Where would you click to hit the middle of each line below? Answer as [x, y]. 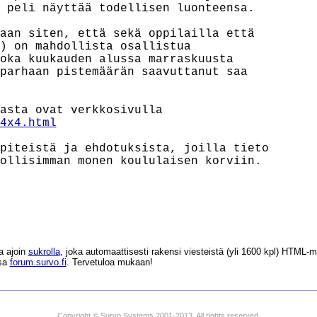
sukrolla [44, 252]
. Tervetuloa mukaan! [109, 262]
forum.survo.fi [38, 262]
